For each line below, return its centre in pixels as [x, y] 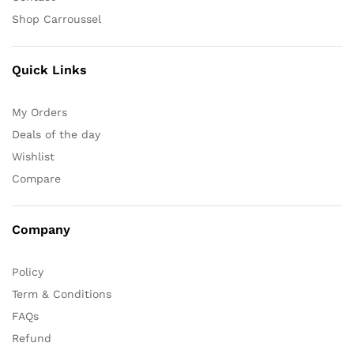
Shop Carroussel [56, 19]
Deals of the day [56, 134]
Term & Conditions [62, 294]
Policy [28, 272]
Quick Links [49, 70]
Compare [36, 179]
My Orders [40, 112]
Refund [32, 338]
